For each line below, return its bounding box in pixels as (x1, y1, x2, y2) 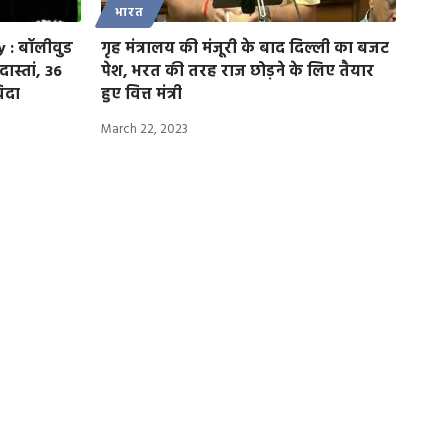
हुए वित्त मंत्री (101, 81, 182, 108)
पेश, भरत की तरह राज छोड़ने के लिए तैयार (101, 58, 374, 85)
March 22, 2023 (101, 118, 188, 140)
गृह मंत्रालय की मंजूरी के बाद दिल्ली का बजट (101, 35, 389, 62)
